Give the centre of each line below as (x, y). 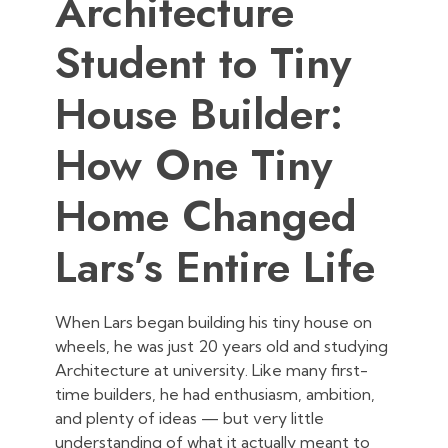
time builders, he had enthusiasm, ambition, (215, 394)
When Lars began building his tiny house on (213, 322)
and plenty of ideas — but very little (189, 418)
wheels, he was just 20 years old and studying (221, 346)
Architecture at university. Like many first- (211, 370)
